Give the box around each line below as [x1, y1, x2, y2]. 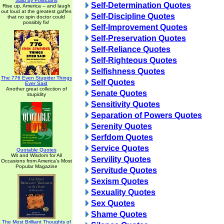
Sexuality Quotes [91, 188, 155, 196]
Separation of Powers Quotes [91, 111, 202, 119]
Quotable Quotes [16, 147, 56, 152]
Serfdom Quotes [91, 133, 153, 141]
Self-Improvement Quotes [91, 23, 187, 31]
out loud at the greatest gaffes [1, 8, 71, 14]
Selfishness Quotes [91, 67, 165, 75]
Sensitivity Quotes [91, 100, 160, 108]
